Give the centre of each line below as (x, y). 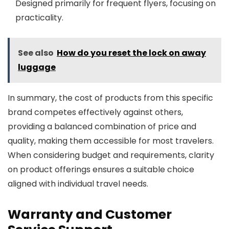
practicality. (39, 18)
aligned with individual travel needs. (78, 184)
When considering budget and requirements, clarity (111, 155)
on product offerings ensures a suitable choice (101, 169)
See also (36, 53)
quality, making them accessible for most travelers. (111, 141)
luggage (37, 67)
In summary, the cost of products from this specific (110, 98)
